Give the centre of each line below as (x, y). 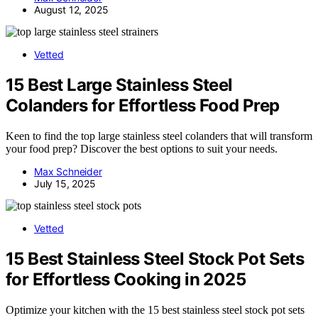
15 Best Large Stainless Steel (119, 85)
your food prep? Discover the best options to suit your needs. (142, 148)
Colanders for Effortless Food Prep (143, 106)
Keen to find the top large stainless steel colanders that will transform (159, 136)
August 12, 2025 (71, 10)
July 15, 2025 (65, 183)
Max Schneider (68, 171)
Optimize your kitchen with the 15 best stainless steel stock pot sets (155, 309)
